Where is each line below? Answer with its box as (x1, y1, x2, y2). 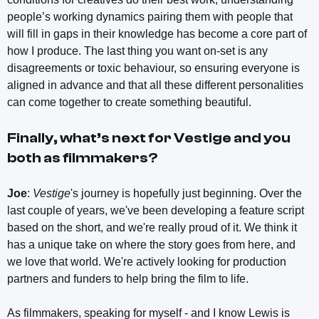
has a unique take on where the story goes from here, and (7, 238, 296, 251)
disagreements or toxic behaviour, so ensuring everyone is (7, 61, 300, 74)
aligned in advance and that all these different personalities (7, 78, 303, 91)
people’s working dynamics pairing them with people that (7, 10, 293, 23)
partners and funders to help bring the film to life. (7, 272, 249, 285)
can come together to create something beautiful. (7, 95, 251, 108)
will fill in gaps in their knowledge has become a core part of (7, 27, 307, 40)
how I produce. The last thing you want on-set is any (7, 44, 268, 57)
